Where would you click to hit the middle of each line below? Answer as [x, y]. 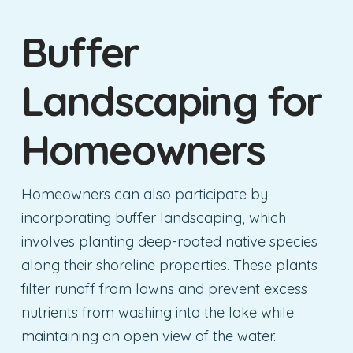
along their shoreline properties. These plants [169, 265]
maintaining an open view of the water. [148, 336]
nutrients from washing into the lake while [157, 312]
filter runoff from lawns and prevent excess [164, 288]
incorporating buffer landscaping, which [153, 217]
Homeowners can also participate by [144, 194]
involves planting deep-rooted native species [169, 241]
